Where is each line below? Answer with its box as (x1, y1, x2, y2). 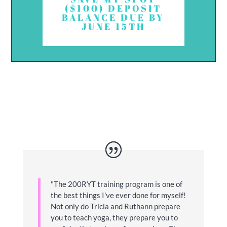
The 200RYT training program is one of (53, 179, 182, 188)
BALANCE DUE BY (62, 11, 165, 23)
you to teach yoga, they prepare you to (50, 212, 178, 222)
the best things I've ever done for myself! (50, 190, 186, 200)
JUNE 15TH (81, 20, 145, 32)
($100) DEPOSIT (65, 2, 162, 14)
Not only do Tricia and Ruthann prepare (50, 201, 180, 211)
